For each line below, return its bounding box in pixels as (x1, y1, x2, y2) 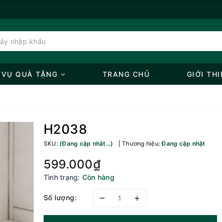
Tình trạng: (43, 173, 80, 181)
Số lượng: (43, 193, 77, 202)
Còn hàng (82, 173, 114, 181)
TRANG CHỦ (102, 70, 150, 78)
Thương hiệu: (120, 140, 162, 147)
